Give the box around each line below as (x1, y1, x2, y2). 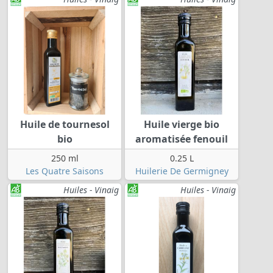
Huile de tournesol (19, 118, 110, 132)
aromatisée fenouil (135, 132, 228, 146)
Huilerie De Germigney (135, 165, 229, 177)
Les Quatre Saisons (26, 165, 104, 177)
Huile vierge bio (144, 118, 219, 132)
